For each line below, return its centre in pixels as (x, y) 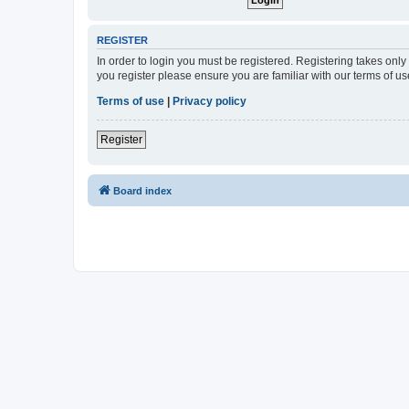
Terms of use (131, 102)
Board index (142, 191)
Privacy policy (210, 102)
